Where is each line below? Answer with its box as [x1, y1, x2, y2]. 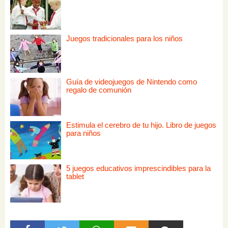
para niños [66, 128, 101, 137]
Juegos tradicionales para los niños [66, 34, 183, 43]
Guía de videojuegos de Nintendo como [66, 77, 197, 86]
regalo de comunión [66, 85, 131, 94]
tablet [66, 172, 84, 181]
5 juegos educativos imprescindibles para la [66, 163, 211, 173]
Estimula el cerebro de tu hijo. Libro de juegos [66, 120, 216, 129]
